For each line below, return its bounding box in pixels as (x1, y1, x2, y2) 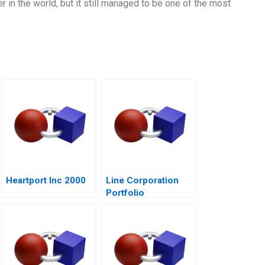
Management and (106, 199, 179, 211)
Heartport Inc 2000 (6, 174, 86, 186)
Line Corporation (106, 174, 179, 186)
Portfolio (106, 187, 144, 198)
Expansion (106, 212, 150, 223)
